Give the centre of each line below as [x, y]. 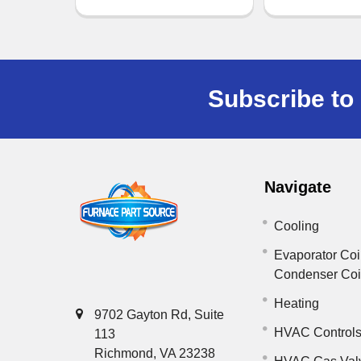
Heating [297, 303]
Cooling [297, 226]
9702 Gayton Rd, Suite [159, 314]
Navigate [298, 187]
